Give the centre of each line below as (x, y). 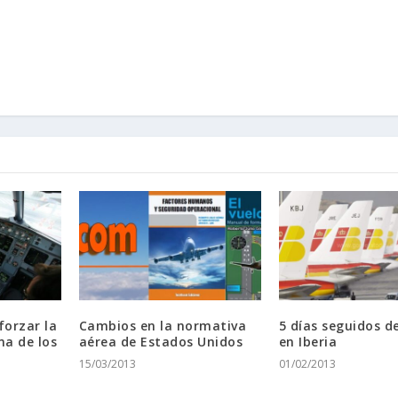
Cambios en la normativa (163, 326)
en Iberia (308, 342)
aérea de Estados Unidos (161, 342)
